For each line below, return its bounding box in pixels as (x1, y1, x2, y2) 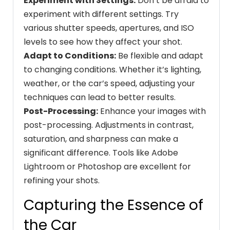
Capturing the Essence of (24, 195, 203, 215)
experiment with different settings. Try (24, 8, 179, 20)
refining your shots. (24, 174, 100, 186)
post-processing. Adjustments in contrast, (24, 119, 194, 131)
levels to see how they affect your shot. (24, 35, 182, 48)
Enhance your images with (98, 105, 206, 117)
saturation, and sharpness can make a (24, 132, 178, 145)
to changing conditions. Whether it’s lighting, (24, 63, 201, 75)
